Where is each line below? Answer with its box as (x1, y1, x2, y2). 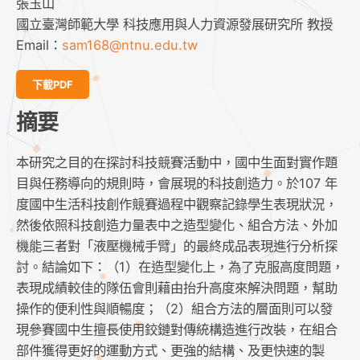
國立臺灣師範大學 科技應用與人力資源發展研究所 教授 (16, 15, 333, 32)
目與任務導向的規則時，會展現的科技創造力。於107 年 (16, 175, 337, 192)
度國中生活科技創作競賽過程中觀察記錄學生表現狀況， (16, 196, 337, 213)
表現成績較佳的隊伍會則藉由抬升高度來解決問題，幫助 (16, 280, 337, 297)
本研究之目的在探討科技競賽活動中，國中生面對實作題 (16, 154, 337, 171)
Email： (16, 36, 62, 53)
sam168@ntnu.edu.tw (62, 36, 198, 53)
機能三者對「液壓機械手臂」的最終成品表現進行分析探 (16, 238, 337, 255)
